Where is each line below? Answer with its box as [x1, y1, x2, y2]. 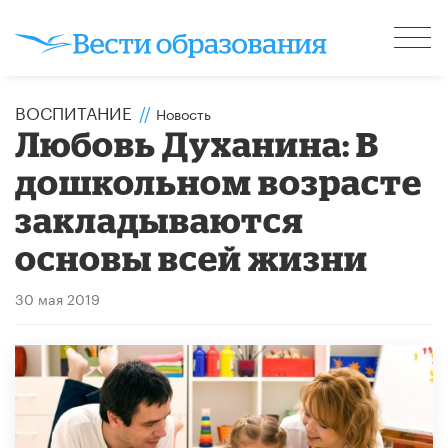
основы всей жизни [15, 237, 369, 277]
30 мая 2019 [15, 286, 100, 309]
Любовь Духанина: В [15, 123, 380, 163]
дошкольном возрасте [15, 161, 423, 201]
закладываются [15, 199, 305, 239]
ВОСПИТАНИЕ [15, 97, 132, 124]
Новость [156, 101, 211, 124]
